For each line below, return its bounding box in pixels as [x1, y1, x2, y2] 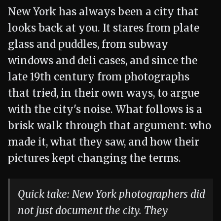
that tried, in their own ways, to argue [8, 87, 199, 100]
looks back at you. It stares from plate [8, 22, 199, 35]
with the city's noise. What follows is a [8, 103, 202, 116]
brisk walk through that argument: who [8, 119, 211, 132]
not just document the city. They [18, 204, 168, 217]
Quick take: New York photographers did [18, 188, 205, 201]
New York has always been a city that [8, 5, 198, 18]
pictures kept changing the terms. [8, 152, 181, 165]
